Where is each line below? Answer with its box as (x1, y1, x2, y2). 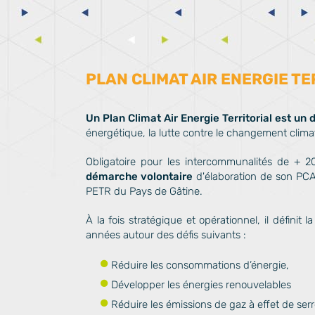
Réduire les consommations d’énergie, (111, 259, 289, 271)
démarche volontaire (86, 170, 193, 183)
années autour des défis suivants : (86, 229, 246, 241)
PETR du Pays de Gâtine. (86, 185, 202, 198)
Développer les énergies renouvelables (111, 278, 291, 291)
